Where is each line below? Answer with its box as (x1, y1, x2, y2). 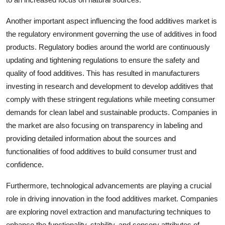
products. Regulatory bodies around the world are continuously (6, 43, 210, 51)
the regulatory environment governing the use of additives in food (6, 30, 216, 38)
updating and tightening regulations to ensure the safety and (6, 56, 199, 64)
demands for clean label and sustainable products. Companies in (6, 108, 217, 117)
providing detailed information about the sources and (6, 134, 176, 143)
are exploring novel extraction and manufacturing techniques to (6, 207, 210, 216)
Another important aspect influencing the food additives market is (6, 17, 217, 25)
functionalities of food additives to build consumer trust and (6, 147, 196, 156)
